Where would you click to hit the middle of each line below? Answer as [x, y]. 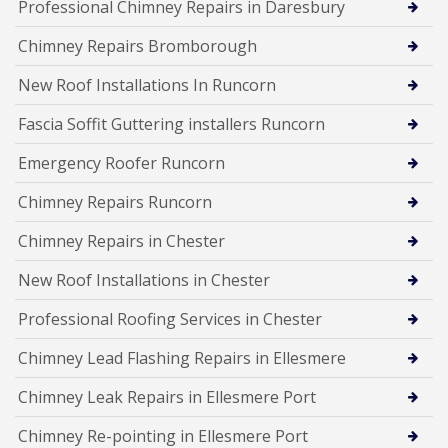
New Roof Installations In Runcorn [147, 84]
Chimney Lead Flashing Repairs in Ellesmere [182, 357]
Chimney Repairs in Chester [121, 240]
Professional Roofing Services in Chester [170, 318]
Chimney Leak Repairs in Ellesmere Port [167, 396]
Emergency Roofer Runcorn [121, 162]
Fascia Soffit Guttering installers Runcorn [171, 123]
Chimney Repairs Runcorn [115, 201]
